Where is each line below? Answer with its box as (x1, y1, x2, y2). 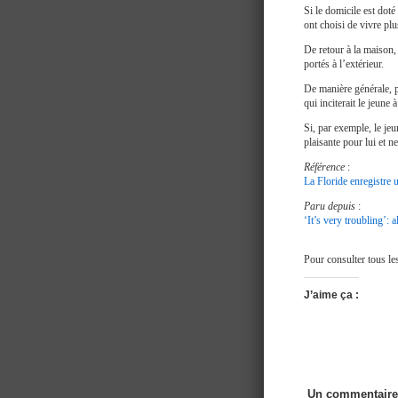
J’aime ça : (304, 289, 359, 301)
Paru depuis (304, 200, 355, 212)
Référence (304, 161, 345, 173)
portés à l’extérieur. (304, 58, 384, 70)
